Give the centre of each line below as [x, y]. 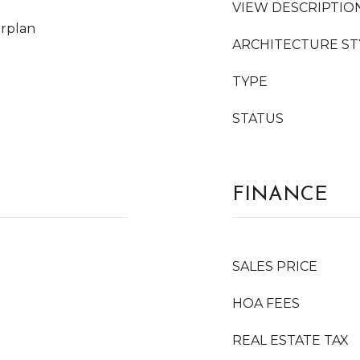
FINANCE [280, 195]
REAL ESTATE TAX [290, 340]
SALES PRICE [275, 266]
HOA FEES [266, 303]
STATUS [258, 119]
